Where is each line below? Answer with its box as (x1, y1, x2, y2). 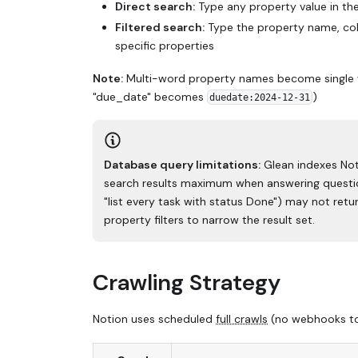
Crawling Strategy (93, 267, 280, 297)
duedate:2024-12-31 (209, 91, 310, 103)
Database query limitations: (104, 157, 261, 172)
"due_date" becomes (93, 89, 207, 104)
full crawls (216, 312, 268, 327)
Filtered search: (115, 20, 205, 35)
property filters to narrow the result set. (104, 212, 315, 227)
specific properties (115, 38, 214, 54)
